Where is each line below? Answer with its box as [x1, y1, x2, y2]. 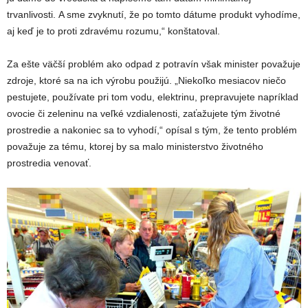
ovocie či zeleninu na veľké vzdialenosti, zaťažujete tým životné [7, 108, 280, 119]
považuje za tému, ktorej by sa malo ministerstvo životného [7, 141, 263, 152]
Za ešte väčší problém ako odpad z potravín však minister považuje [7, 58, 300, 69]
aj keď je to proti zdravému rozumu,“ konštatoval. [7, 25, 220, 36]
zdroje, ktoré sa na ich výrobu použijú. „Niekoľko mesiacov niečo [7, 75, 286, 86]
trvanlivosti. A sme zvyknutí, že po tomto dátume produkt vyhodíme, [7, 9, 300, 20]
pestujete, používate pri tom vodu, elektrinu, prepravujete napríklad [7, 91, 298, 102]
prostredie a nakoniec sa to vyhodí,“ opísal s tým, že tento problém [7, 124, 297, 135]
